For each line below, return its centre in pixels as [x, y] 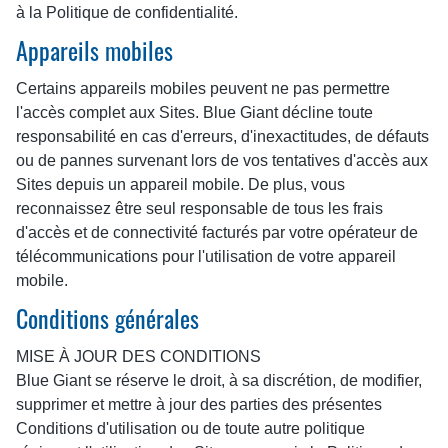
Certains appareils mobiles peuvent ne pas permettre [203, 88]
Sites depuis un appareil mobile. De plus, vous [180, 184]
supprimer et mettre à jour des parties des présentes [199, 404]
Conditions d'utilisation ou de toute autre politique [190, 428]
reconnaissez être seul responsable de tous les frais [199, 208]
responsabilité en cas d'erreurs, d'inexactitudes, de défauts [222, 136]
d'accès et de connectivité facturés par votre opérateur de [217, 232]
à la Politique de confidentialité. [127, 12]
